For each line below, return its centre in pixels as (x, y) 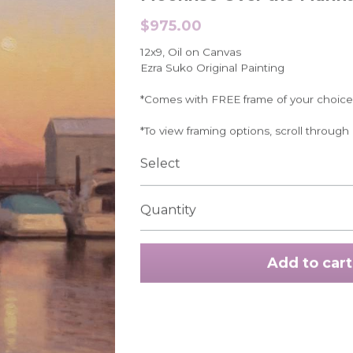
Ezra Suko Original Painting (212, 67)
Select (160, 163)
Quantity (168, 209)
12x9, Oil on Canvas (190, 51)
